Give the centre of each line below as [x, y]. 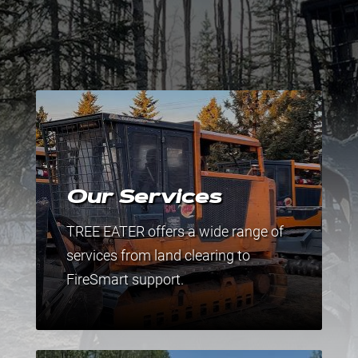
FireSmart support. [125, 279]
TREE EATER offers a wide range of [175, 231]
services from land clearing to [158, 255]
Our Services [143, 198]
